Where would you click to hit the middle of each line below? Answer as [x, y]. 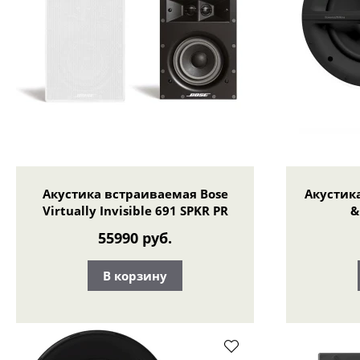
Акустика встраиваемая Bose [135, 193]
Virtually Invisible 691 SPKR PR [135, 210]
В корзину [135, 275]
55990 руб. [135, 238]
